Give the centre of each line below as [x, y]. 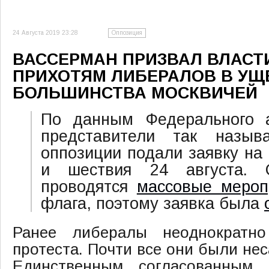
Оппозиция [127, 33]
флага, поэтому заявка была [153, 203]
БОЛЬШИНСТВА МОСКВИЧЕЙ [135, 93]
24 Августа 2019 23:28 [45, 33]
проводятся [89, 186]
